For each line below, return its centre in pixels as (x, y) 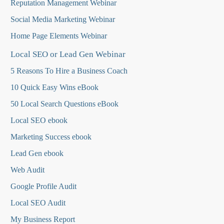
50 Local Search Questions (53, 104)
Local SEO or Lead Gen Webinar (68, 54)
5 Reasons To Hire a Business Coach (69, 71)
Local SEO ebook (39, 120)
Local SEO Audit (38, 203)
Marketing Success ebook (51, 137)
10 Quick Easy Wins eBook (54, 87)
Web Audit (27, 170)
